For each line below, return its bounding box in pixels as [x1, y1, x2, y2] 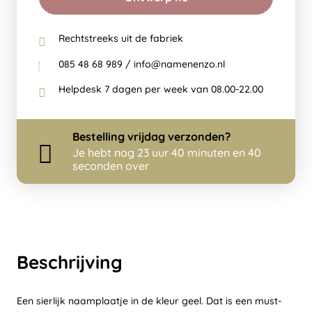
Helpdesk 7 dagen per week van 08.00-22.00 [58, 83, 263, 96]
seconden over [72, 159, 149, 173]
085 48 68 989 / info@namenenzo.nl [58, 57, 225, 70]
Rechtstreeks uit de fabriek [58, 32, 183, 45]
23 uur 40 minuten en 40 [137, 146, 261, 160]
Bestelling [72, 130, 127, 144]
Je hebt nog [72, 146, 137, 160]
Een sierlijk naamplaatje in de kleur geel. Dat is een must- [17, 295, 281, 308]
